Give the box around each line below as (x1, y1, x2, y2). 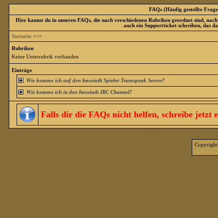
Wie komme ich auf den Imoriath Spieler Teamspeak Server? (26, 78, 165, 83)
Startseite (12, 34, 32, 39)
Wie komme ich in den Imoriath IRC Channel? (26, 90, 132, 95)
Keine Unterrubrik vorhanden (12, 54, 79, 59)
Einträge (12, 68, 32, 73)
